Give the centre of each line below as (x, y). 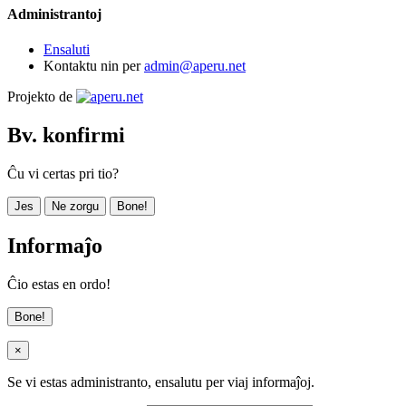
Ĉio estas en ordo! (59, 284)
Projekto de (42, 97)
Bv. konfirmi (66, 135)
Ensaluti (67, 50)
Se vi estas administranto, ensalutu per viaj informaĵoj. (161, 382)
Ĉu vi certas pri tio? (63, 174)
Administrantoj (54, 14)
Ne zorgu (75, 207)
